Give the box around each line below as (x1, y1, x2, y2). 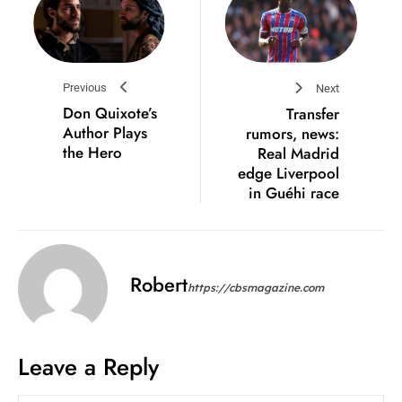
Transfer (286, 102, 339, 125)
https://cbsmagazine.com (188, 280, 324, 294)
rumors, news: (246, 122, 339, 144)
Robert (130, 269, 188, 299)
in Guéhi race (249, 181, 339, 204)
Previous (63, 80, 107, 94)
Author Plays (63, 121, 147, 144)
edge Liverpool (238, 162, 339, 184)
